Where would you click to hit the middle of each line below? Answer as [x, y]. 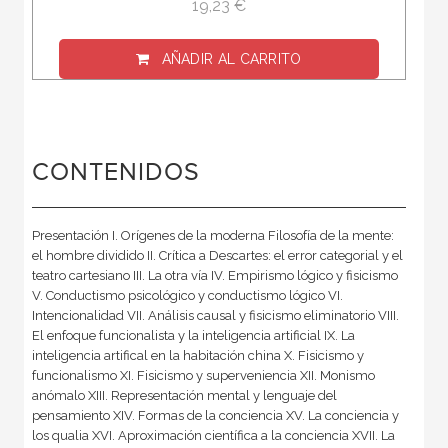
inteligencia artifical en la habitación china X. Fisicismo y [197, 356]
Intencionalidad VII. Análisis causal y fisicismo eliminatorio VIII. [215, 316]
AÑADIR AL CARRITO [231, 59]
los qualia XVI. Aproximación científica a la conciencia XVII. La [213, 436]
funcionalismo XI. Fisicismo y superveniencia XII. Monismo [203, 376]
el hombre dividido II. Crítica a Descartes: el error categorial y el [217, 256]
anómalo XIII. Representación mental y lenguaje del [184, 396]
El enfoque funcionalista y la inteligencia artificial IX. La [193, 336]
